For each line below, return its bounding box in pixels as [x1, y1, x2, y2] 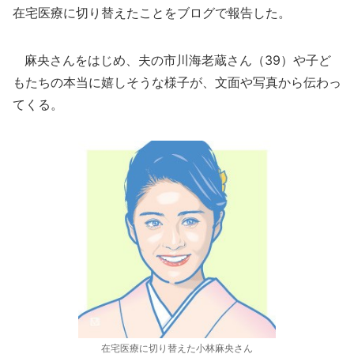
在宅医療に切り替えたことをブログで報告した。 [13, 5, 291, 21]
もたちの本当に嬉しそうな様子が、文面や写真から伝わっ [13, 74, 341, 90]
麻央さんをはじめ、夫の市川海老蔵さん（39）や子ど [13, 52, 331, 68]
